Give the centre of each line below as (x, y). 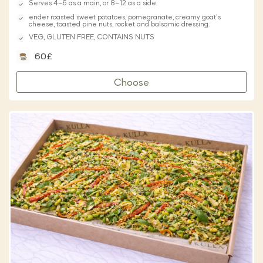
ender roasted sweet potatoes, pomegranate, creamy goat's (125, 17)
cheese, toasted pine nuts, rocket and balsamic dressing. (119, 24)
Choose (131, 82)
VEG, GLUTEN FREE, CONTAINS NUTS (92, 37)
